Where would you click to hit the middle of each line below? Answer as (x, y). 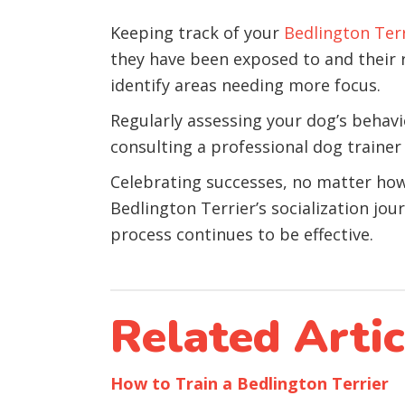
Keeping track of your (197, 33)
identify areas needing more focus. (245, 85)
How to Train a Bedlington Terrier (250, 383)
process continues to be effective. (242, 234)
